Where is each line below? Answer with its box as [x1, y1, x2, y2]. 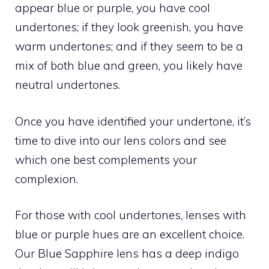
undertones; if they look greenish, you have [15, 20, 243, 34]
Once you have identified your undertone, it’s [15, 113, 251, 128]
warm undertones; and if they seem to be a [15, 39, 243, 53]
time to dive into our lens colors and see [15, 133, 226, 148]
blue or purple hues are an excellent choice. [15, 227, 244, 241]
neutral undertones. [15, 77, 120, 92]
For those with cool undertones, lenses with [15, 208, 246, 222]
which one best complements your [15, 152, 197, 167]
